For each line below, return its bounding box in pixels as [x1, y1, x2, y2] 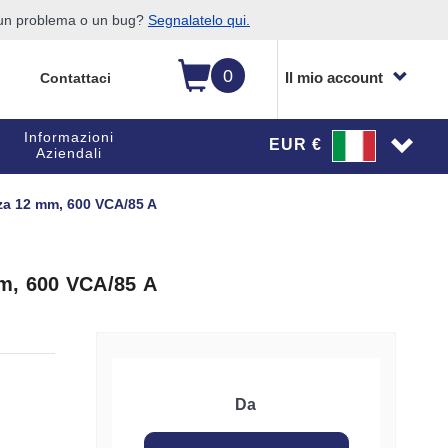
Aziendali [35, 145, 102, 161]
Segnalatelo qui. [148, 12, 250, 28]
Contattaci [39, 70, 111, 86]
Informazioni [23, 129, 114, 145]
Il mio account [285, 69, 383, 86]
